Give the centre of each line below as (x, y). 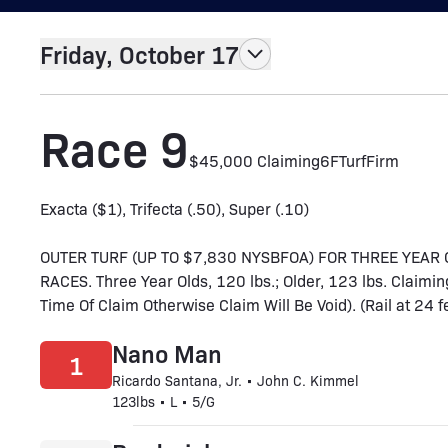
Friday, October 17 (140, 53)
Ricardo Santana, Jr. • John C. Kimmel (236, 380)
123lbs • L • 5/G (164, 401)
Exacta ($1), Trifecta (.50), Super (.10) (175, 208)
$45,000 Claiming (255, 160)
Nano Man (167, 353)
